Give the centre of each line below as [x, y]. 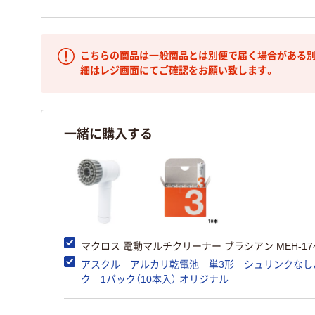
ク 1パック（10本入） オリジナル [155, 279]
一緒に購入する [108, 133]
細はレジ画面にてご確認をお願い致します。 [178, 70]
